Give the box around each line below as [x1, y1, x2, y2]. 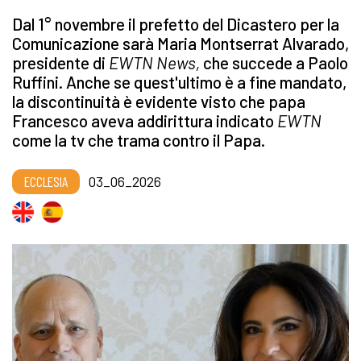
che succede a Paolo [203, 52, 348, 73]
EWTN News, [109, 52, 203, 73]
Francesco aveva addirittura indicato [12, 110, 277, 131]
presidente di [12, 52, 109, 73]
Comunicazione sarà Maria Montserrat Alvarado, [12, 33, 349, 54]
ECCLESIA [24, 172, 68, 191]
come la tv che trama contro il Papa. [12, 130, 265, 151]
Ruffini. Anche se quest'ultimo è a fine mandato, [12, 72, 346, 93]
